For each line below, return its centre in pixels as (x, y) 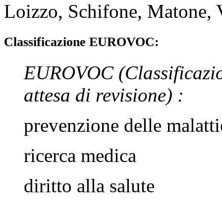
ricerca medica (80, 156)
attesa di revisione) (101, 95)
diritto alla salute (89, 186)
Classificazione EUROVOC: (82, 42)
